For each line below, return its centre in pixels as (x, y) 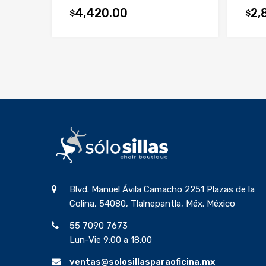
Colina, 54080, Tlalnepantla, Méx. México (152, 203)
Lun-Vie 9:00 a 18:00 (111, 240)
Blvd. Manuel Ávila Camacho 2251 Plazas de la (162, 189)
